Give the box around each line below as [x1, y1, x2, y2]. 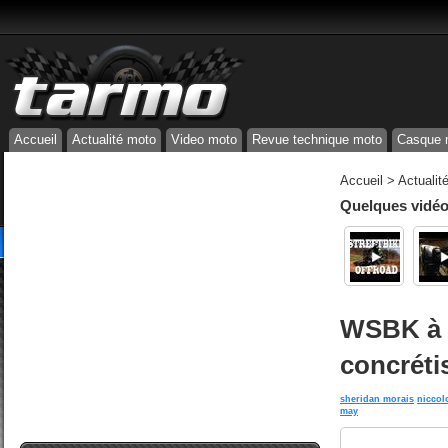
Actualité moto [72, 132, 156, 147]
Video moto [171, 132, 237, 147]
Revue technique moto [252, 132, 382, 147]
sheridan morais [340, 394, 414, 404]
